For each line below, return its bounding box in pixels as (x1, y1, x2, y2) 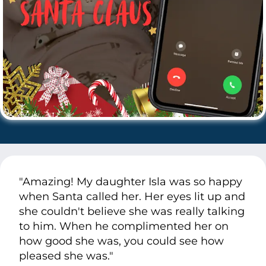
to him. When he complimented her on (19, 219, 229, 233)
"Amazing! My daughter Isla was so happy (19, 175, 242, 188)
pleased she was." (19, 249, 113, 262)
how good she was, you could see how (19, 234, 224, 248)
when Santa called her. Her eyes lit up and (19, 189, 245, 203)
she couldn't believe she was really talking (19, 204, 245, 218)
